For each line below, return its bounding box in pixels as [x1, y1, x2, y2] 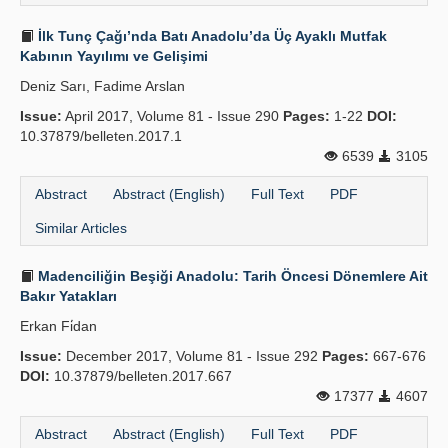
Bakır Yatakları [20, 288, 117, 304]
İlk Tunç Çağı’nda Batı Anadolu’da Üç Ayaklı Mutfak [34, 28, 387, 44]
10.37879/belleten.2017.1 [20, 128, 182, 144]
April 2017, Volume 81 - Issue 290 [62, 108, 283, 124]
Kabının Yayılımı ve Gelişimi [20, 48, 208, 64]
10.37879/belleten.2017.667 [50, 368, 232, 384]
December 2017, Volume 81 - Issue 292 [62, 348, 322, 364]
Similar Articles [35, 220, 127, 236]
